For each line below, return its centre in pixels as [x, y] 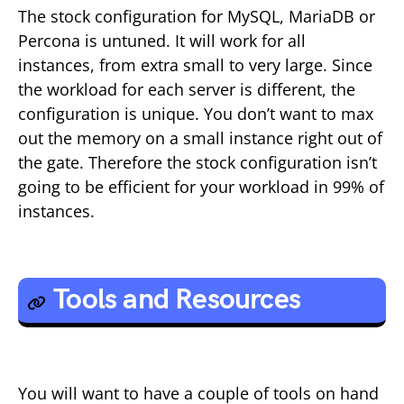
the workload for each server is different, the [187, 89]
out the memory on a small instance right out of [200, 138]
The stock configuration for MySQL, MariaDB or [197, 16]
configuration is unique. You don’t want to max [196, 114]
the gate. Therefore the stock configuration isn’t [197, 162]
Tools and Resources [177, 300]
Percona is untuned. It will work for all [162, 41]
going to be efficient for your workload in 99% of [201, 187]
